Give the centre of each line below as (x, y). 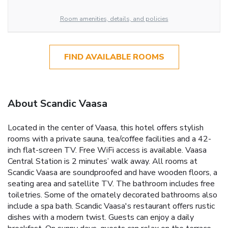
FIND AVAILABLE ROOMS (114, 57)
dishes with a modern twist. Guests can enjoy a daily (101, 217)
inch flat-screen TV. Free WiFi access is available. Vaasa (107, 150)
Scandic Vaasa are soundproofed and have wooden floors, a (112, 172)
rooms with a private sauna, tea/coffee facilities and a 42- (109, 139)
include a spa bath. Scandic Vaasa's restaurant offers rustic (111, 206)
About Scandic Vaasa (58, 103)
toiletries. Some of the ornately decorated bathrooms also (112, 195)
